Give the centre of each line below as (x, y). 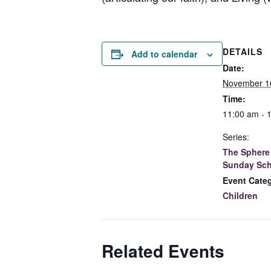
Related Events (163, 250)
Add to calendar (164, 54)
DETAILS (243, 51)
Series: (236, 136)
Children (240, 195)
